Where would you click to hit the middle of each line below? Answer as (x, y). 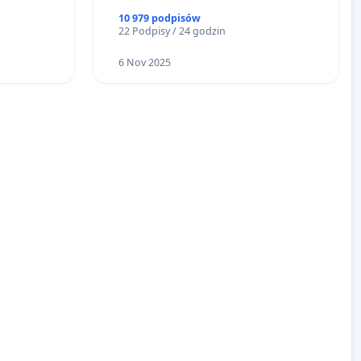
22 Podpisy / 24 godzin (172, 31)
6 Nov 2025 (144, 63)
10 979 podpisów (159, 19)
